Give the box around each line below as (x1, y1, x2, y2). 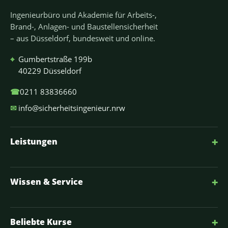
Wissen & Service (10, 176, 83, 188)
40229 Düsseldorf (18, 66, 81, 76)
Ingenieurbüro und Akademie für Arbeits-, (10, 10, 157, 20)
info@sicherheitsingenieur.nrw (18, 103, 125, 113)
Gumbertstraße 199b (18, 54, 92, 65)
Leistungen (10, 136, 58, 148)
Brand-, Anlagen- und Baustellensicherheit (10, 21, 158, 32)
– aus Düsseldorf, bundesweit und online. (10, 33, 155, 44)
